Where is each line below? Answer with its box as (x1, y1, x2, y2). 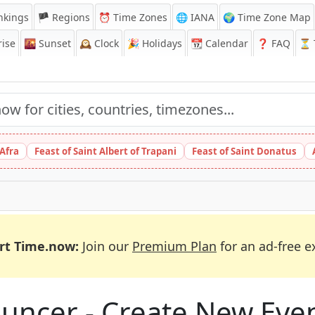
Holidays (139, 37, 182, 50)
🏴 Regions (37, 11, 90, 24)
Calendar (202, 37, 248, 50)
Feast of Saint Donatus (192, 145, 297, 157)
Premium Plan (132, 238, 217, 255)
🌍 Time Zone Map (223, 11, 311, 24)
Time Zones (110, 11, 167, 24)
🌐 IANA (176, 11, 214, 24)
